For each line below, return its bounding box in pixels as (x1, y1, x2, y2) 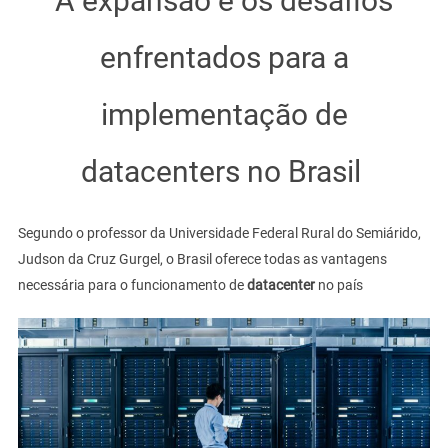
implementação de (100, 97, 348, 132)
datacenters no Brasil (80, 154, 368, 189)
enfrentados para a (99, 40, 349, 75)
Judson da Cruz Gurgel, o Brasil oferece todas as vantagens (17, 251, 387, 267)
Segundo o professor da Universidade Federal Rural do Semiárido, (17, 225, 421, 241)
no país (317, 277, 363, 293)
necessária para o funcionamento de (17, 277, 247, 293)
